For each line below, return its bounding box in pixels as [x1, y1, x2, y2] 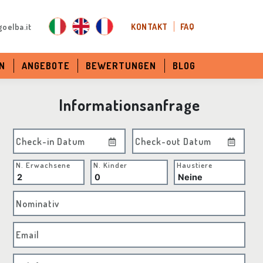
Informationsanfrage [58, 95, 200, 114]
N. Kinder [93, 160, 128, 170]
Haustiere [176, 160, 213, 170]
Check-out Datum [135, 135, 212, 147]
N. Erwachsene [16, 160, 71, 170]
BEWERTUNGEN [86, 60, 157, 72]
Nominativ [16, 198, 60, 210]
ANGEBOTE [21, 60, 70, 72]
